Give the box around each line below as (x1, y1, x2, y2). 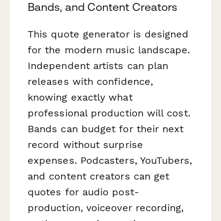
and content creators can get (28, 170, 170, 183)
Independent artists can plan (28, 60, 169, 72)
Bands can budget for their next (28, 123, 184, 135)
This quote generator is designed (28, 28, 189, 40)
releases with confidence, (28, 75, 153, 88)
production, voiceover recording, (28, 202, 184, 214)
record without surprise (28, 139, 143, 151)
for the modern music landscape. (28, 44, 190, 56)
